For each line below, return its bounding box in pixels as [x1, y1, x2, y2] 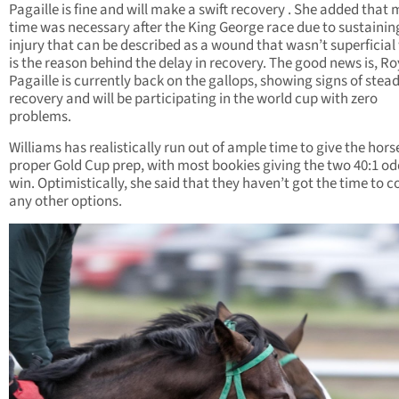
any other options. [9, 191, 122, 213]
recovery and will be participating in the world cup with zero [9, 88, 378, 110]
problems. [9, 106, 71, 128]
